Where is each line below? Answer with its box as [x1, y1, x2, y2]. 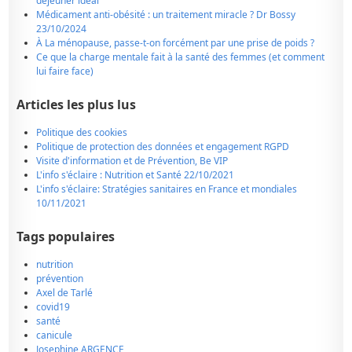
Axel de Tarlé [36, 286, 93, 299]
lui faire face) [36, 64, 94, 78]
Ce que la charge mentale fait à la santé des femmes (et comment [36, 50, 325, 64]
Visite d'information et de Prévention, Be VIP [36, 154, 229, 167]
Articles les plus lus [16, 96, 137, 113]
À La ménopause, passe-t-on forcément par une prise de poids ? [36, 36, 315, 49]
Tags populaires [16, 228, 115, 245]
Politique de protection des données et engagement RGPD [36, 140, 290, 153]
